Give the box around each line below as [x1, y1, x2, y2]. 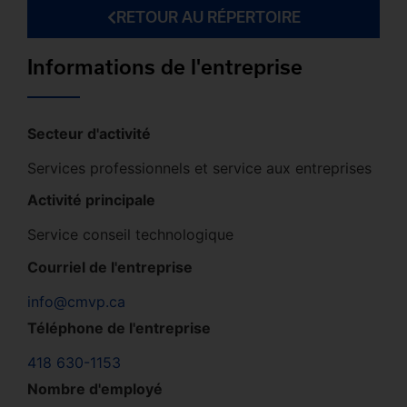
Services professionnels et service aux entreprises [27, 158, 372, 177]
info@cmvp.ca [27, 292, 125, 311]
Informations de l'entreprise [27, 54, 303, 78]
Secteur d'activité [27, 124, 151, 143]
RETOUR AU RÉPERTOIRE [115, 7, 301, 25]
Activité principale [27, 191, 155, 210]
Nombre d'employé [27, 379, 163, 398]
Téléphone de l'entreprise [27, 318, 211, 337]
